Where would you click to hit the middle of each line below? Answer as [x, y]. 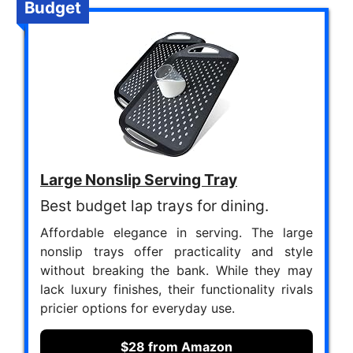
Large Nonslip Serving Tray [139, 179]
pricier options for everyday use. [137, 308]
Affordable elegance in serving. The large [176, 232]
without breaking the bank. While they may [176, 270]
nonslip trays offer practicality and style [176, 251]
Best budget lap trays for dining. [154, 205]
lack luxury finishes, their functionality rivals [176, 289]
